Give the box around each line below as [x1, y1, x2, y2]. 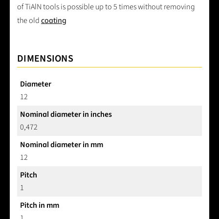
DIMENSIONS [17, 52, 73, 66]
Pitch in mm [20, 200, 59, 211]
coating [41, 15, 66, 26]
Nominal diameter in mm [20, 139, 103, 151]
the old [17, 15, 41, 26]
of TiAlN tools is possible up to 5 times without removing [17, 1, 195, 13]
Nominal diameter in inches [20, 109, 112, 120]
